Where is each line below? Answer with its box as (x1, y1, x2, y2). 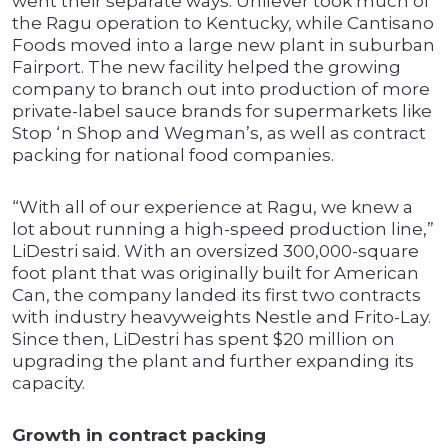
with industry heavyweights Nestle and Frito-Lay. (12, 307, 431, 328)
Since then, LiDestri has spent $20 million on (12, 329, 395, 350)
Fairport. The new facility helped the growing (12, 57, 401, 78)
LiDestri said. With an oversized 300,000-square (12, 241, 419, 262)
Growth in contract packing (12, 425, 266, 446)
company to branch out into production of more (12, 79, 430, 100)
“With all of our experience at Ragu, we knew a (12, 197, 413, 218)
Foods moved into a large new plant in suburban (12, 35, 435, 56)
